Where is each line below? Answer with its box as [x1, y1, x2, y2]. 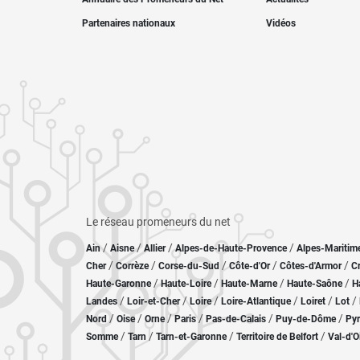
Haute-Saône [287, 278, 342, 289]
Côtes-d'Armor [280, 260, 342, 272]
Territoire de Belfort [236, 331, 318, 342]
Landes [86, 296, 117, 307]
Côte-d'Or [229, 260, 270, 272]
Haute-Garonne [86, 278, 151, 289]
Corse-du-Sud [158, 260, 219, 272]
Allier [144, 243, 166, 254]
